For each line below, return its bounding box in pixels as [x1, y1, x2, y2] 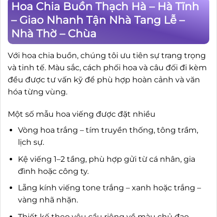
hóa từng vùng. [8, 87, 67, 97]
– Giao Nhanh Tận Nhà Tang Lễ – [11, 14, 185, 27]
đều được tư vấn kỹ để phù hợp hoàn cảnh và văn [8, 75, 200, 85]
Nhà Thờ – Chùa [11, 27, 96, 41]
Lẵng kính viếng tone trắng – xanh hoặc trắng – [17, 183, 201, 193]
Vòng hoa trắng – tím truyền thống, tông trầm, [17, 125, 198, 135]
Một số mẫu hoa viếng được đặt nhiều [8, 109, 155, 119]
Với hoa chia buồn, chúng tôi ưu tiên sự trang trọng [8, 51, 206, 61]
